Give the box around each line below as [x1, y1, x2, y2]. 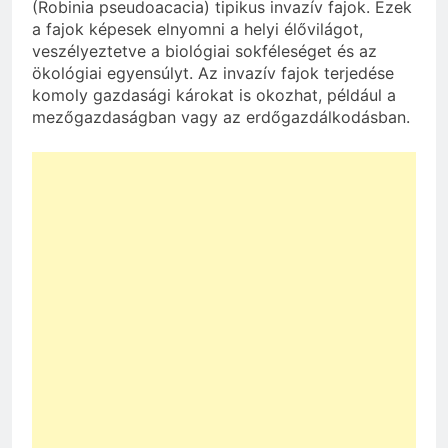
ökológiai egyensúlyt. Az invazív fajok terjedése [32, 62, 394, 83]
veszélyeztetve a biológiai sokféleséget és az [32, 40, 377, 61]
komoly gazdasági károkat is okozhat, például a [32, 84, 396, 105]
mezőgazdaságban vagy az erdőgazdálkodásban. [32, 106, 410, 127]
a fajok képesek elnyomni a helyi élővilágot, [32, 18, 363, 39]
